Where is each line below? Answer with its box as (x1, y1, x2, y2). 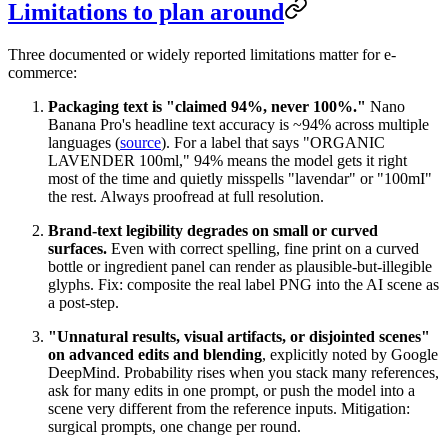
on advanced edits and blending (48, 345, 262, 363)
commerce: (8, 63, 77, 81)
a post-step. (48, 293, 119, 311)
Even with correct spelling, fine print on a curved (107, 239, 419, 257)
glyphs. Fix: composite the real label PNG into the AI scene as (48, 275, 439, 293)
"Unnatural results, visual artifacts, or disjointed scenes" (48, 327, 430, 345)
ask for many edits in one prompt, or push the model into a (48, 381, 415, 399)
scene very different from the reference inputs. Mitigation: (48, 399, 410, 417)
